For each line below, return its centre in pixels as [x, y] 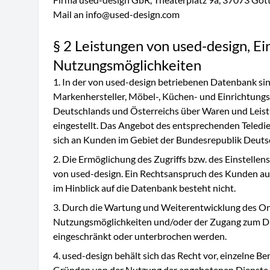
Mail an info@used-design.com [116, 14]
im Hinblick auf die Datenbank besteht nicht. [144, 188]
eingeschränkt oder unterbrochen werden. [140, 236]
